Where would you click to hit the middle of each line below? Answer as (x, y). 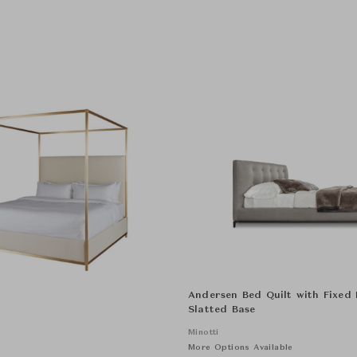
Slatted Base (222, 310)
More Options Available (241, 347)
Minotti (204, 332)
